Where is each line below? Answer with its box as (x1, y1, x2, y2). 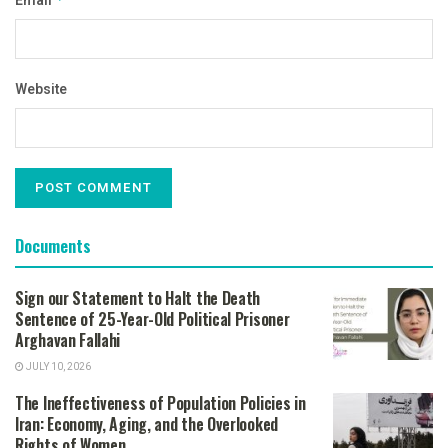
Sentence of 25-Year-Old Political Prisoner (15, 307, 290, 332)
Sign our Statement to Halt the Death (15, 286, 261, 311)
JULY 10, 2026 (24, 360, 91, 375)
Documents (15, 233, 91, 259)
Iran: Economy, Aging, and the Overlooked (15, 412, 278, 437)
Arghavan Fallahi (15, 328, 121, 353)
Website (15, 79, 67, 101)
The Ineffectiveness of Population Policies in (15, 391, 306, 416)
